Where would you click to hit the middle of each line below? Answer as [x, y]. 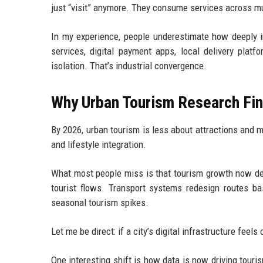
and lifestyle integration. [99, 145]
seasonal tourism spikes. [100, 203]
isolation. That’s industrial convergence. [129, 66]
